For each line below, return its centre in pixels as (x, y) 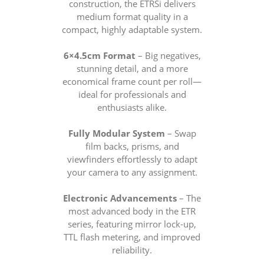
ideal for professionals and (132, 94)
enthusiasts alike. (132, 107)
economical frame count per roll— (132, 81)
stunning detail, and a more (132, 68)
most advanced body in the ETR (132, 211)
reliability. (132, 250)
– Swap (180, 133)
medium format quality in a (132, 16)
